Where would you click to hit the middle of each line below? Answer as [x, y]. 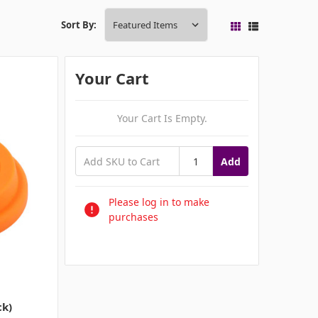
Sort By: [79, 25]
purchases [134, 217]
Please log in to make [159, 202]
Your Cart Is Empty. [162, 119]
